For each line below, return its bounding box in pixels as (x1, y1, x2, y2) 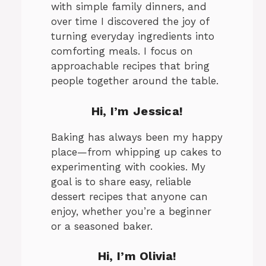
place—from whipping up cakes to (51, 145, 221, 158)
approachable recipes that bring (51, 60, 210, 72)
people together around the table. (51, 75, 218, 87)
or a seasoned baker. (51, 220, 153, 232)
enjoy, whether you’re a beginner (51, 205, 211, 217)
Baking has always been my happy (51, 131, 223, 143)
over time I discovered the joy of (51, 15, 209, 28)
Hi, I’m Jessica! (91, 103, 183, 118)
